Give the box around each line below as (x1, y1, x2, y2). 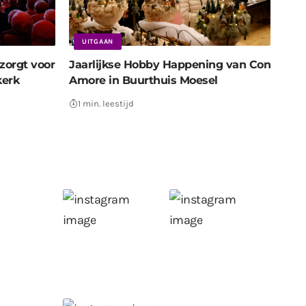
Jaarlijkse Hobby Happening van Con (69, 57, 270, 71)
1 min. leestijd (78, 98, 134, 109)
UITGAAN (82, 37, 113, 46)
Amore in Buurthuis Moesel (69, 73, 218, 87)
